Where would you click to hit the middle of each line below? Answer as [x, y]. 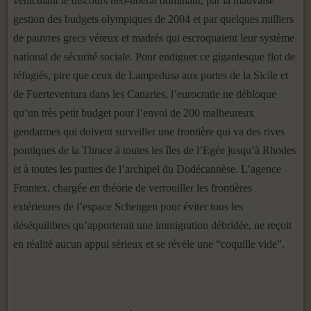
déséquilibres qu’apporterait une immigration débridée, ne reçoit [152, 225]
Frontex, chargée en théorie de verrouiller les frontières [133, 188]
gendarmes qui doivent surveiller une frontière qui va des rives [149, 132]
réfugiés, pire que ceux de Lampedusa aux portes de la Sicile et [151, 75]
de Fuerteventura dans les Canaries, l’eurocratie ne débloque [145, 94]
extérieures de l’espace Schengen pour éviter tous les [128, 207]
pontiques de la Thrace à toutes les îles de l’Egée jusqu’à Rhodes [154, 150]
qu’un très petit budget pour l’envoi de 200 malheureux [134, 113]
